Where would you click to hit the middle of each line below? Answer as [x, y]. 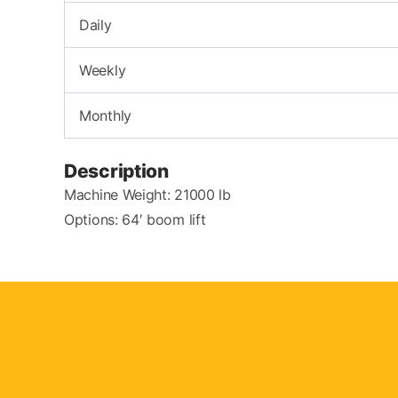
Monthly [105, 115]
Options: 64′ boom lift [135, 219]
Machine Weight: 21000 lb [147, 195]
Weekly [103, 70]
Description [116, 171]
